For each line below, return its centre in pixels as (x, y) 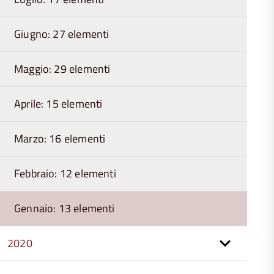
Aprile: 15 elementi (58, 104)
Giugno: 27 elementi (62, 34)
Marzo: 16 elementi (60, 139)
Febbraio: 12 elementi (65, 173)
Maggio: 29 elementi (62, 69)
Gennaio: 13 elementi (65, 208)
